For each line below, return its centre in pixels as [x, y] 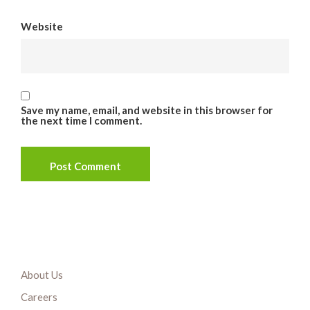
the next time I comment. [81, 121]
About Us [42, 275]
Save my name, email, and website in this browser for [147, 110]
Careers [39, 297]
